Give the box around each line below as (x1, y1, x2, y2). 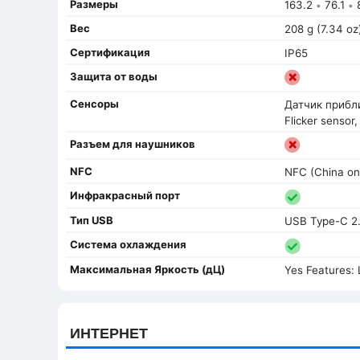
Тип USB (70, 214, 113, 227)
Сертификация (70, 45, 150, 59)
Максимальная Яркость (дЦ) (70, 263, 225, 276)
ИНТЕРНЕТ (70, 323, 148, 343)
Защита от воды (70, 69, 157, 83)
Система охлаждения (70, 238, 186, 252)
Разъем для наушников (70, 137, 195, 150)
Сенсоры (70, 96, 119, 110)
